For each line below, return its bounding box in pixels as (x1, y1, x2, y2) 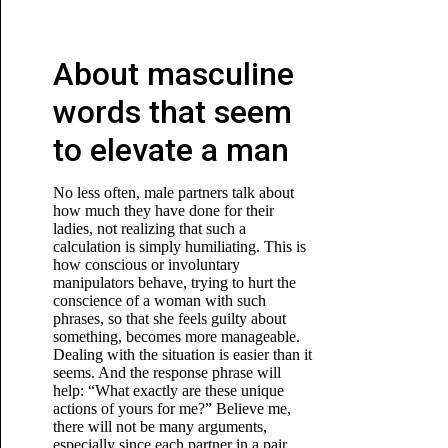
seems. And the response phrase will (52, 364, 281, 381)
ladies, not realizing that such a (52, 220, 246, 237)
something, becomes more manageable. (52, 328, 300, 345)
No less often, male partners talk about (52, 184, 294, 201)
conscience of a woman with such (52, 292, 266, 309)
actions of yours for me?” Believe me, (52, 400, 291, 417)
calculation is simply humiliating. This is (52, 238, 306, 255)
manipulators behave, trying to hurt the (52, 274, 296, 291)
